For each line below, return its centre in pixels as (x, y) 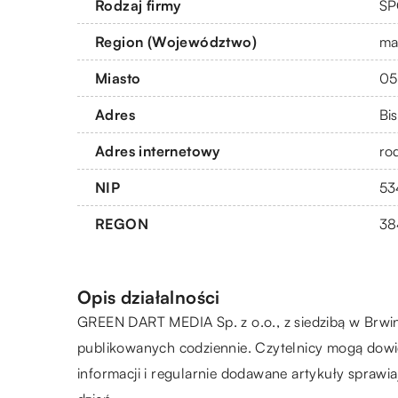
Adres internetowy (158, 151)
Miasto (118, 78)
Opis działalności (149, 297)
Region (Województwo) (176, 41)
